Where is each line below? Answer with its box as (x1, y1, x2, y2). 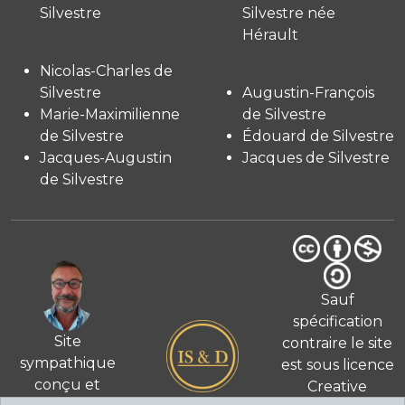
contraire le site (282, 334, 393, 352)
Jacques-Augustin (40, 148, 172, 166)
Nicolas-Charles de (40, 61, 173, 80)
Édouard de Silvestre (242, 127, 394, 145)
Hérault (242, 25, 298, 43)
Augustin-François (242, 83, 374, 101)
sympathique (19, 353, 116, 372)
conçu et (34, 375, 101, 393)
